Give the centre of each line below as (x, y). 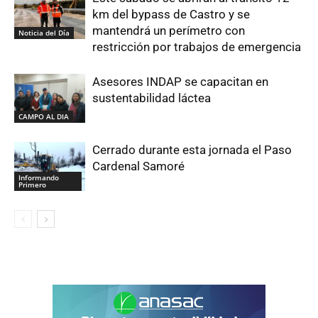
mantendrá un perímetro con (169, 31)
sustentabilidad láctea (152, 98)
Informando (39, 177)
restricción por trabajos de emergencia (198, 47)
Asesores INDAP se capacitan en (180, 82)
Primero (32, 184)
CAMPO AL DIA (44, 116)
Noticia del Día (44, 32)
